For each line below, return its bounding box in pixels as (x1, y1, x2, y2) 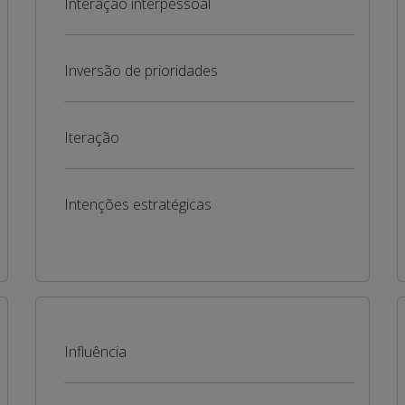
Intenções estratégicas (63, 194, 212, 214)
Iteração (63, 127, 119, 147)
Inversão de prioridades (63, 61, 218, 80)
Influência (63, 342, 127, 362)
